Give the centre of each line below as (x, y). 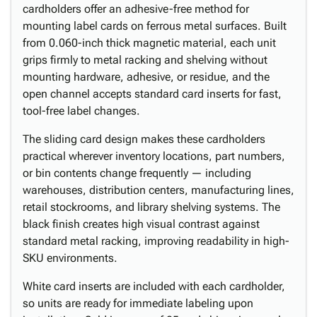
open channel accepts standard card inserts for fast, (152, 94)
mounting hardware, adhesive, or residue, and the (146, 77)
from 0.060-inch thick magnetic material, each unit (149, 43)
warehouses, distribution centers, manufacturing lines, (158, 190)
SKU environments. (70, 258)
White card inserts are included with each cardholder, (154, 286)
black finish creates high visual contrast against (141, 224)
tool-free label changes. (81, 111)
